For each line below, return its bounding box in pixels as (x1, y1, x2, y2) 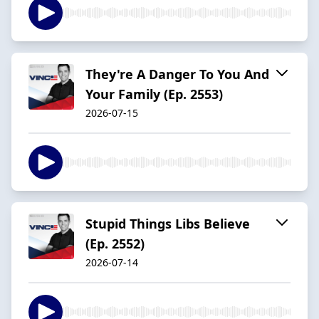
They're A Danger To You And (85, 65, 269, 83)
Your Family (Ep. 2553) (85, 85, 223, 103)
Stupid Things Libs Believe (85, 214, 250, 232)
